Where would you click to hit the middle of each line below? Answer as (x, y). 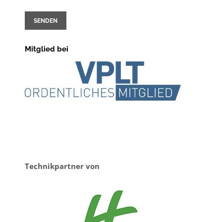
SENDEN (46, 21)
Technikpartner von (62, 166)
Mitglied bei (47, 49)
